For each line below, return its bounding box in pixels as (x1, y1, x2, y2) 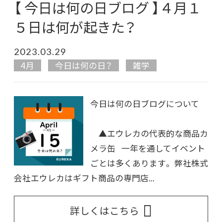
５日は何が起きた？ (14, 16, 136, 37)
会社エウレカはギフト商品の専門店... (14, 172, 155, 184)
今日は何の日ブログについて (90, 98, 199, 110)
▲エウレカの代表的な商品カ (90, 127, 208, 140)
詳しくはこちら (70, 203, 139, 218)
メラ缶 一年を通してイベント (90, 142, 205, 155)
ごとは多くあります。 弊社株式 (90, 157, 208, 169)
